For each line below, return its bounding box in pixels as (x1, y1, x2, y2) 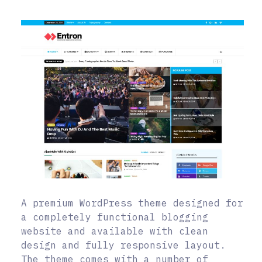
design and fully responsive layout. (21, 239, 226, 251)
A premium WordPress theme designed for (21, 196, 243, 209)
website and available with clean (21, 225, 208, 237)
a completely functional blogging (21, 211, 208, 223)
